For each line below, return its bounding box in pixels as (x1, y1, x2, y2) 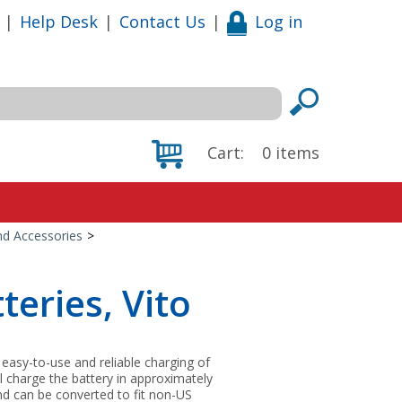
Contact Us (119, 10, 205, 32)
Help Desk (20, 10, 98, 32)
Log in (255, 10, 302, 32)
